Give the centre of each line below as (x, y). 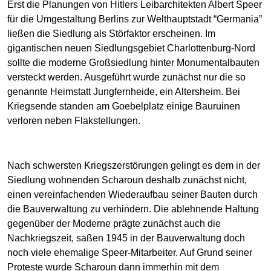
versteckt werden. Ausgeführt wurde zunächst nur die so (126, 77)
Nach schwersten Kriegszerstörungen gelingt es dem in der (134, 165)
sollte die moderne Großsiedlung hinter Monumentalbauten (133, 62)
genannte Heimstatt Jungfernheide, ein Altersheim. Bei (124, 91)
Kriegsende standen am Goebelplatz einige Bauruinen (124, 106)
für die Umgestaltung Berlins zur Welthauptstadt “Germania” (135, 19)
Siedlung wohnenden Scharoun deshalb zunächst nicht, (127, 180)
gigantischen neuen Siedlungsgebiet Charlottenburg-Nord (131, 48)
